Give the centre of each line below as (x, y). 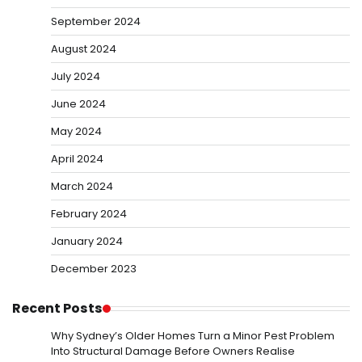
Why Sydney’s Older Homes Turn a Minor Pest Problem (193, 336)
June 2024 (78, 104)
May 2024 (76, 132)
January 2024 (87, 242)
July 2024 (76, 77)
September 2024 (96, 22)
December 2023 (94, 269)
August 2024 (84, 49)
